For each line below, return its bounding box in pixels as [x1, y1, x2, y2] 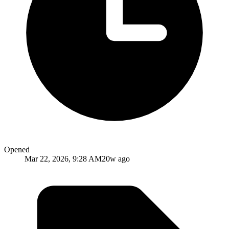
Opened [4, 145, 30, 154]
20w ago [102, 154, 130, 163]
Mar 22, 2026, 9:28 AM [25, 154, 102, 163]
